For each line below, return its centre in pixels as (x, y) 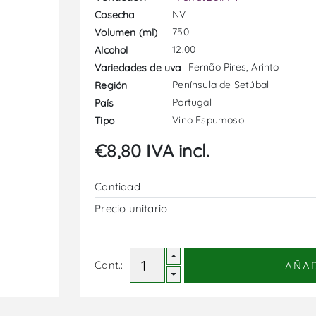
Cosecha (115, 14)
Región (111, 85)
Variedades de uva (138, 67)
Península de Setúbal (221, 85)
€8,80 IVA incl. (152, 151)
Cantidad (117, 187)
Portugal (192, 102)
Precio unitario (131, 208)
